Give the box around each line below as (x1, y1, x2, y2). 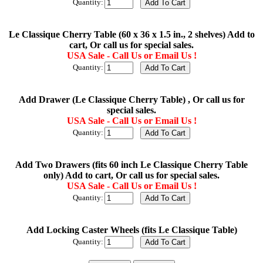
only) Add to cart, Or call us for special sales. (43, 170, 220, 181)
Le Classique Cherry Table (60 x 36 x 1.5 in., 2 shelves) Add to (8, 29, 255, 40)
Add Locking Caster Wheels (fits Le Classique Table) (26, 225, 237, 235)
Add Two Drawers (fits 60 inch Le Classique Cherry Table (15, 160, 248, 170)
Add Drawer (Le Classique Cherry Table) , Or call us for (18, 95, 245, 105)
